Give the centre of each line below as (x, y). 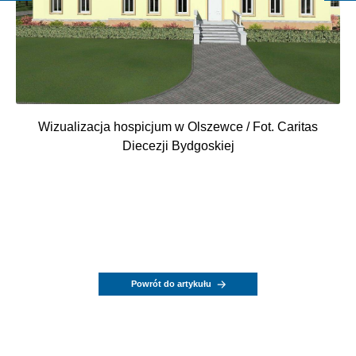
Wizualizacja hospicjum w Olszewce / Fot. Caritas (178, 127)
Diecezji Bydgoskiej (178, 146)
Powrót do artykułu (171, 284)
